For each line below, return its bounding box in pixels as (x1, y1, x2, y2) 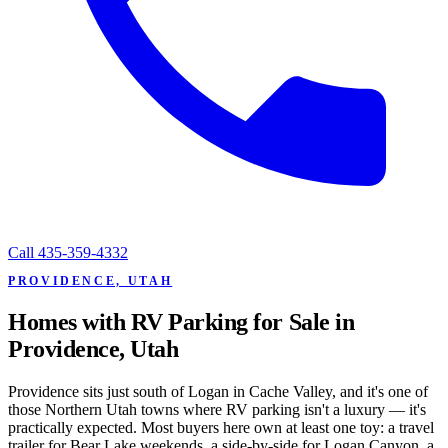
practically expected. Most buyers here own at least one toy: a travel (8, 418, 434, 436)
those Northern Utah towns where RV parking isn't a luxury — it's (8, 400, 426, 418)
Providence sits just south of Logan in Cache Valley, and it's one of (8, 382, 428, 400)
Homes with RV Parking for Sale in (8, 308, 355, 335)
